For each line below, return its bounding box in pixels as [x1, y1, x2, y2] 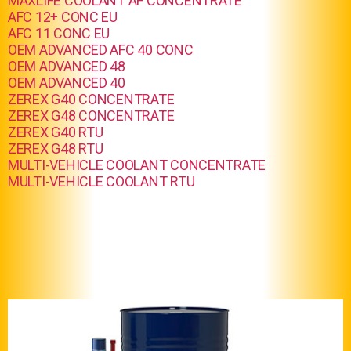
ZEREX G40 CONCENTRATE [8, 91, 175, 107]
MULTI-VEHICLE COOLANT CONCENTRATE [8, 157, 266, 173]
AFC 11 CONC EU [8, 25, 110, 42]
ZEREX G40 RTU [8, 124, 103, 140]
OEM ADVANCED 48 [8, 58, 125, 74]
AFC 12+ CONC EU [8, 9, 118, 25]
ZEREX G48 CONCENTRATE [8, 107, 175, 124]
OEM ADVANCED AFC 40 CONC [8, 42, 194, 58]
